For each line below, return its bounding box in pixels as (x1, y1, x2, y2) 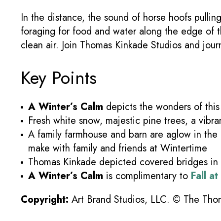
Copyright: (21, 192, 72, 207)
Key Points (21, 65, 97, 91)
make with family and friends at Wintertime (28, 141, 207, 156)
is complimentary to (103, 169, 191, 184)
